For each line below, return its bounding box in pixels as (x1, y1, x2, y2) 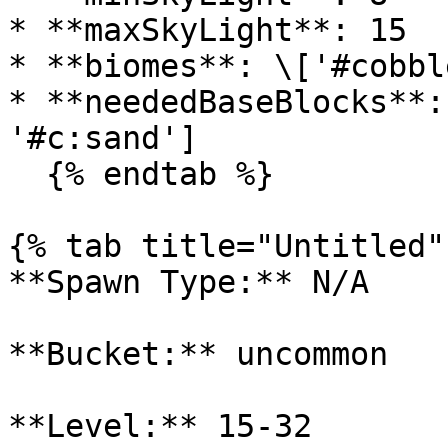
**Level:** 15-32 (8, 408, 312, 444)
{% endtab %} (8, 156, 46, 192)
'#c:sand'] (8, 120, 198, 156)
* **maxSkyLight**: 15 (8, 12, 407, 48)
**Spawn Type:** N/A (8, 264, 369, 300)
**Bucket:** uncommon (8, 336, 388, 372)
